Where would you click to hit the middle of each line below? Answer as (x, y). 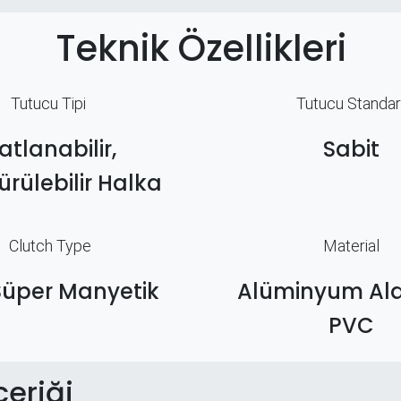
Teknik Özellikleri (200, 49)
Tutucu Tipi (50, 104)
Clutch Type (50, 246)
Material (351, 246)
